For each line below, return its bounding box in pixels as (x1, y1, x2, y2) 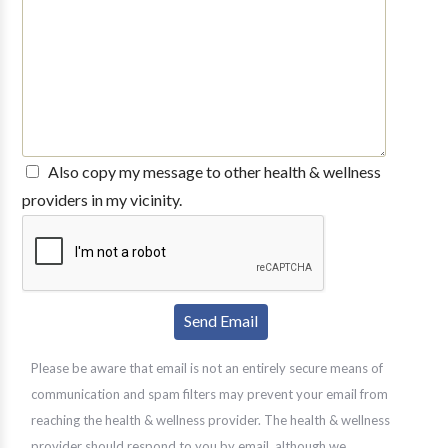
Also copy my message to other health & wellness (47, 162, 381, 181)
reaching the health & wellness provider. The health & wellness (30, 412, 390, 428)
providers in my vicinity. (21, 190, 182, 209)
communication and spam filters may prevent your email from (30, 386, 388, 402)
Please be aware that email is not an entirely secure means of (30, 360, 383, 376)
